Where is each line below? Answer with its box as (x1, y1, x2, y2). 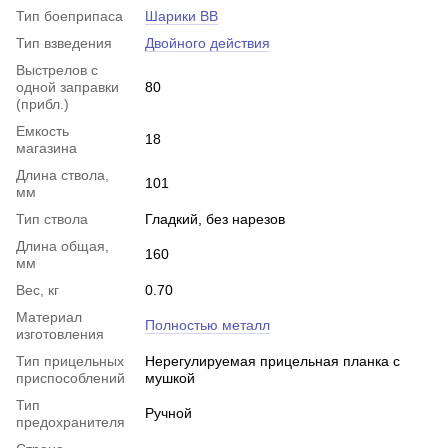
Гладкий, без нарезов (145, 211, 285, 228)
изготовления (16, 326, 104, 343)
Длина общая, (16, 238, 109, 255)
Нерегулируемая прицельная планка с (145, 353, 400, 370)
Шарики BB (145, 8, 218, 25)
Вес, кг (16, 282, 59, 299)
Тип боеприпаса (16, 8, 123, 25)
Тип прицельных (16, 353, 124, 370)
